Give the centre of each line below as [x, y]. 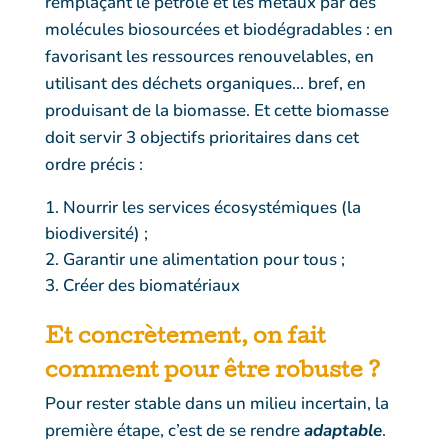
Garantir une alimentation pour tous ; [203, 259]
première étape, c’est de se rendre [174, 430]
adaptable [342, 430]
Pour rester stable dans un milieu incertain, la [216, 403]
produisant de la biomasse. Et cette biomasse [216, 110]
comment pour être [159, 372]
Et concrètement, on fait [185, 338]
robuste [318, 372]
